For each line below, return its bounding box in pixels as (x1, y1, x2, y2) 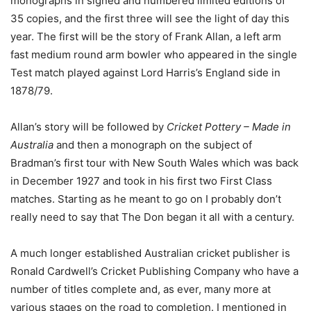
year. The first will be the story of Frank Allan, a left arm (10, 30, 281, 44)
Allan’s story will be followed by (10, 120, 167, 134)
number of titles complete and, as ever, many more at (10, 283, 271, 296)
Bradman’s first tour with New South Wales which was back (10, 156, 299, 170)
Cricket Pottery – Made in (167, 120, 291, 134)
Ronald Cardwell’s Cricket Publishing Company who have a (10, 264, 299, 278)
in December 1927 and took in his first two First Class (10, 174, 272, 188)
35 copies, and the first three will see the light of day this (10, 12, 289, 26)
